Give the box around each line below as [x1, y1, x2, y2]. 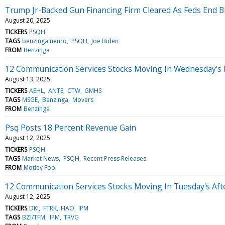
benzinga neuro [22, 36, 67, 45]
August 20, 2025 [5, 16, 50, 25]
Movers [72, 95, 93, 104]
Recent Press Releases [83, 154, 146, 163]
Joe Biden [91, 36, 119, 45]
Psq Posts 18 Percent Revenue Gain [5, 122, 136, 133]
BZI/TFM [22, 212, 46, 221]
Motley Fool [24, 163, 57, 172]
